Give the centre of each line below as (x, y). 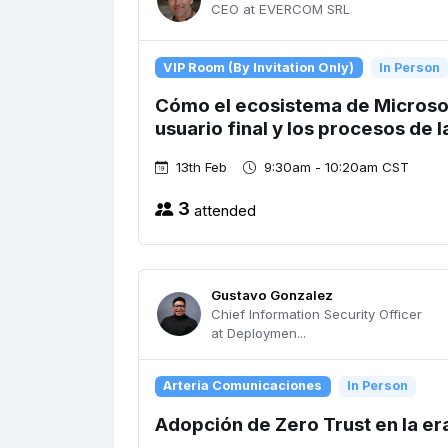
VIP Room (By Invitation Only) (259, 67)
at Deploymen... (258, 332)
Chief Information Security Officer (316, 313)
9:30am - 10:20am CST (336, 167)
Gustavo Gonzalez (272, 294)
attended (223, 210)
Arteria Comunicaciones (243, 386)
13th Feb (201, 167)
